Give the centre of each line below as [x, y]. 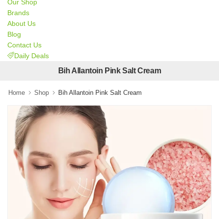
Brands [18, 12]
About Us [22, 23]
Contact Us [24, 45]
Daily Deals [32, 55]
